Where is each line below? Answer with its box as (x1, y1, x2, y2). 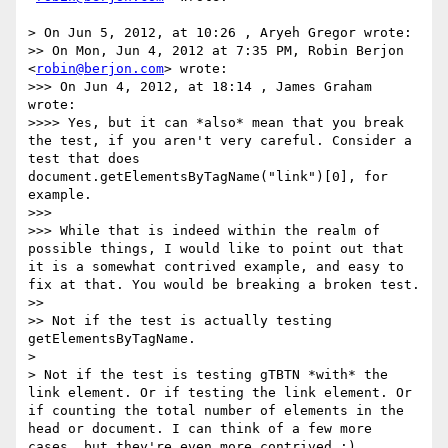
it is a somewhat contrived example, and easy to (28, 259, 404, 275)
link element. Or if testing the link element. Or (28, 385, 412, 401)
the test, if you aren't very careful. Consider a (28, 133, 412, 149)
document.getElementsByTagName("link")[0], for (28, 169, 388, 185)
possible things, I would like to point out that (28, 241, 404, 257)
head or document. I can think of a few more (28, 421, 372, 437)
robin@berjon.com (36, 61, 164, 77)
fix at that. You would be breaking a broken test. (28, 277, 420, 293)
